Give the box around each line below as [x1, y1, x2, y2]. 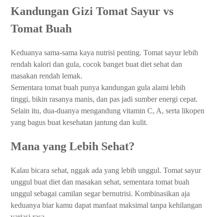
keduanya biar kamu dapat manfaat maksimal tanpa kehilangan [11, 201, 202, 210]
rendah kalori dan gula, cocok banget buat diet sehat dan [11, 60, 182, 68]
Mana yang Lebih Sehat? [11, 140, 135, 153]
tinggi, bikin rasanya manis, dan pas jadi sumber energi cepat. [11, 94, 198, 103]
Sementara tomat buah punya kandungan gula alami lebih [11, 83, 186, 92]
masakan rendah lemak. [11, 71, 82, 80]
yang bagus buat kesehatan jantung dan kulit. [11, 118, 148, 126]
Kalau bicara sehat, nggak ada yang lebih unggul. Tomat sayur [11, 166, 201, 175]
